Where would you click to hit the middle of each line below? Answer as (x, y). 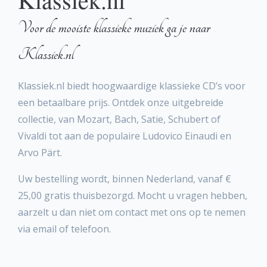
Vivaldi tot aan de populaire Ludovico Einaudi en (125, 136)
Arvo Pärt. (40, 153)
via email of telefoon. (64, 229)
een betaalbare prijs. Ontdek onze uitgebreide (121, 103)
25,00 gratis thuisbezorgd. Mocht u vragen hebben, (133, 195)
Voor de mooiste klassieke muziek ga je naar (114, 28)
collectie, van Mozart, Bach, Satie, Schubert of (119, 119)
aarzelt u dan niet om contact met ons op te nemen (132, 212)
